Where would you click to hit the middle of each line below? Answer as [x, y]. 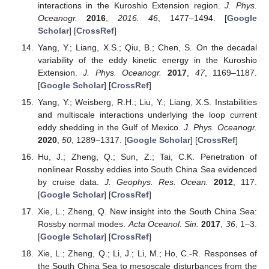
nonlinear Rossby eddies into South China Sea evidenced [147, 170]
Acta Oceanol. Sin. [164, 224]
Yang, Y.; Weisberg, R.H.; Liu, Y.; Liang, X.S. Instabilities [147, 102]
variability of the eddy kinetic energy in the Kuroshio [147, 60]
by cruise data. [71, 182]
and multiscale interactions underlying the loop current [147, 115]
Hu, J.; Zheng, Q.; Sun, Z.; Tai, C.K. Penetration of [147, 157]
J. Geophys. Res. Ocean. [157, 182]
